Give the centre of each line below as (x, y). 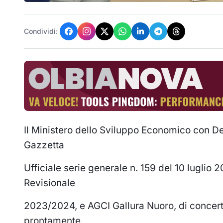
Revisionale (50, 183)
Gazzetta (44, 145)
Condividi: (41, 31)
